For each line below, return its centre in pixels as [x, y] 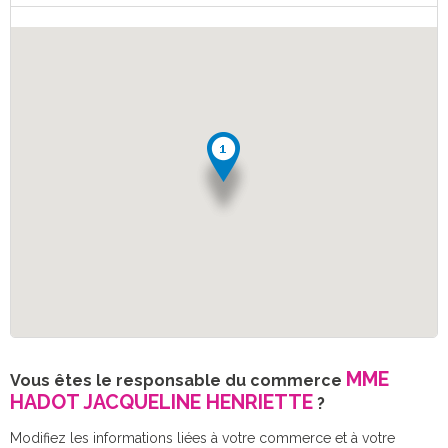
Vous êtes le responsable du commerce [178, 380]
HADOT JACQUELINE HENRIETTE [161, 402]
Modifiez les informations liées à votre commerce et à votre [202, 437]
